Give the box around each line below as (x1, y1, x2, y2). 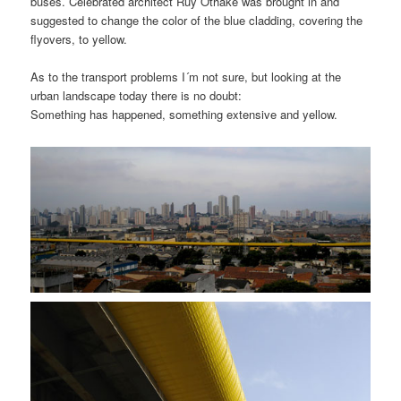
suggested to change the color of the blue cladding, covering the (30, 11, 363, 29)
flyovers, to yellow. (30, 30, 128, 47)
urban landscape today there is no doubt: (30, 86, 243, 104)
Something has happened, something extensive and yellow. (30, 105, 338, 123)
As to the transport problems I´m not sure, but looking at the (30, 67, 342, 85)
